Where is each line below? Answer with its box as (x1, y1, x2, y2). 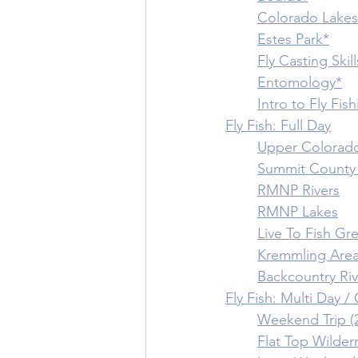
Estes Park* (257, 30, 329, 48)
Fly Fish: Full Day (225, 117, 331, 134)
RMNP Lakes (257, 203, 338, 221)
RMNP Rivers (257, 181, 340, 199)
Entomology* (257, 74, 342, 91)
